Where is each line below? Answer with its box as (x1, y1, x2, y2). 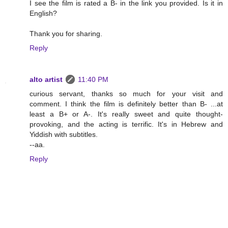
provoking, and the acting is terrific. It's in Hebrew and (30, 120, 223, 129)
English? (30, 9, 57, 18)
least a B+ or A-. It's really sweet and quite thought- (30, 110, 223, 119)
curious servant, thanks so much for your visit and (30, 90, 223, 98)
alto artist (30, 75, 63, 84)
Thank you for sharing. (30, 30, 102, 38)
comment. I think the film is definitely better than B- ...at (30, 100, 223, 108)
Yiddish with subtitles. (30, 130, 98, 139)
